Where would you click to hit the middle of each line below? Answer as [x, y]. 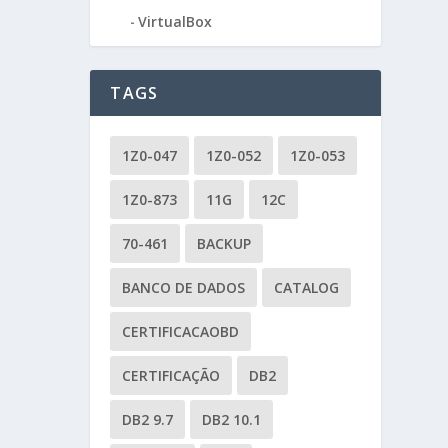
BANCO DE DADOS [184, 288]
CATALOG [307, 288]
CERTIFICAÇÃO [171, 376]
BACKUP [224, 244]
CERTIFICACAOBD [181, 332]
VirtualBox [175, 22]
